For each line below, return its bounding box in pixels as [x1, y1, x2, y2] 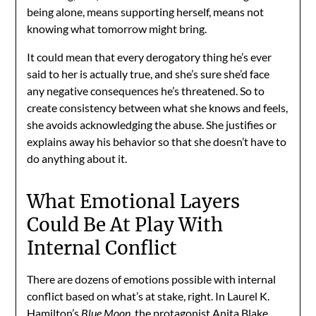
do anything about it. [27, 151, 128, 165]
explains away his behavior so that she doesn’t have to [27, 134, 287, 148]
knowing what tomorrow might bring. [27, 21, 207, 35]
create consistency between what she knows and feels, [27, 100, 288, 114]
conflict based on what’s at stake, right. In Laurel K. [27, 288, 270, 303]
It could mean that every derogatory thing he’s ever [27, 49, 272, 63]
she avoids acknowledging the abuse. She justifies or [27, 117, 277, 131]
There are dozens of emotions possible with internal [27, 272, 276, 286]
